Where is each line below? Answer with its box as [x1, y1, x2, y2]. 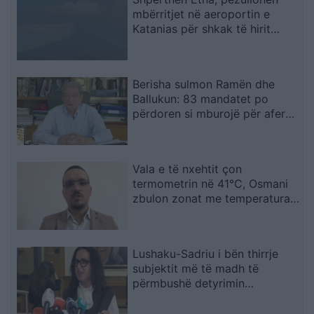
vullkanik [132, 36, 179, 51]
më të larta [132, 205, 191, 220]
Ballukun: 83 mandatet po [132, 92, 269, 107]
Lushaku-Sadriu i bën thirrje [132, 246, 279, 261]
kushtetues [132, 290, 191, 305]
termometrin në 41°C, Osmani [132, 176, 289, 191]
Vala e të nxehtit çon [132, 161, 243, 176]
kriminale [132, 121, 181, 136]
